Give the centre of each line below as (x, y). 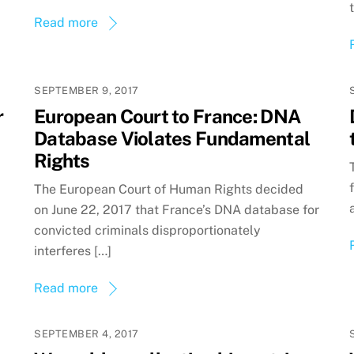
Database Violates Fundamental (172, 139)
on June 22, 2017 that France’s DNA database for (177, 209)
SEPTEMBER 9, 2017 (87, 91)
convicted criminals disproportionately (148, 230)
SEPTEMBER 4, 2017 (87, 333)
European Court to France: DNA (168, 117)
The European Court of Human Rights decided (169, 189)
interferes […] (73, 250)
